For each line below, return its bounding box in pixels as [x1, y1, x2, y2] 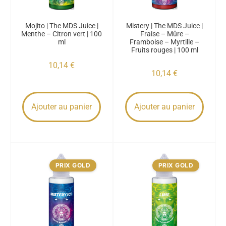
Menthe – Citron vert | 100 [21, 30, 102, 38]
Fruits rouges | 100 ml [131, 46, 198, 54]
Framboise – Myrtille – [130, 38, 199, 46]
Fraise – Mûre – [140, 30, 189, 38]
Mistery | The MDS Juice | [126, 22, 203, 30]
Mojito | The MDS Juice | [25, 22, 98, 30]
